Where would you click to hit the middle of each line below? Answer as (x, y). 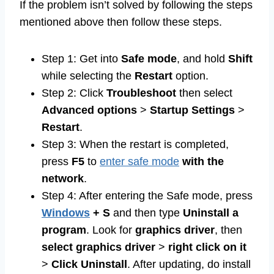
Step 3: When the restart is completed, (135, 145)
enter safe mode (139, 162)
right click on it (207, 247)
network (63, 179)
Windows (66, 213)
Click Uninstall (89, 265)
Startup (169, 110)
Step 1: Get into (81, 59)
